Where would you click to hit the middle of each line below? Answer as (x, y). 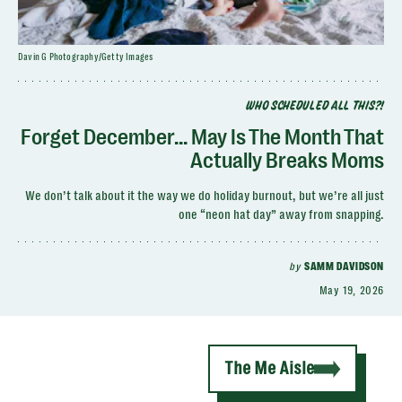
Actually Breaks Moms (287, 161)
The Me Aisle (269, 368)
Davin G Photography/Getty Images (86, 57)
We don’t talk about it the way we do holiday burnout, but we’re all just (205, 196)
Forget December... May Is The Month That (202, 137)
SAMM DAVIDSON (344, 267)
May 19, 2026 (351, 291)
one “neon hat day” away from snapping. (281, 214)
